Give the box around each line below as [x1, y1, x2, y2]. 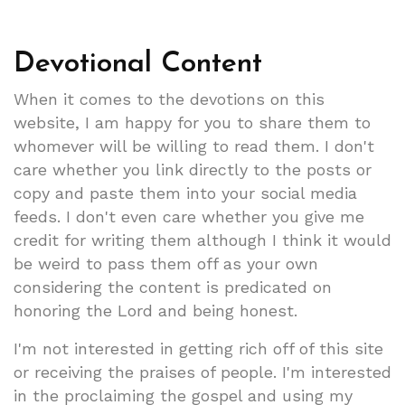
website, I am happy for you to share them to [14, 112, 371, 132]
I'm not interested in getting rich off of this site [14, 338, 383, 358]
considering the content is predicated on [14, 277, 332, 297]
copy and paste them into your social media [14, 183, 357, 202]
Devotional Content [14, 49, 262, 79]
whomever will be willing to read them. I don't [14, 136, 374, 155]
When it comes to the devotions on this [14, 89, 325, 108]
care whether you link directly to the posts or [14, 159, 372, 179]
